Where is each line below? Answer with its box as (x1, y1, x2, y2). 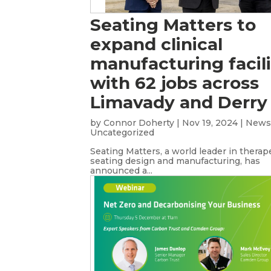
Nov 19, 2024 (182, 117, 238, 128)
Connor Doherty (103, 117, 175, 128)
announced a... (90, 165, 153, 176)
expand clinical (90, 34, 223, 54)
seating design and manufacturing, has (90, 155, 261, 166)
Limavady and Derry (90, 92, 268, 113)
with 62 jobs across (90, 73, 260, 93)
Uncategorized (90, 127, 155, 138)
